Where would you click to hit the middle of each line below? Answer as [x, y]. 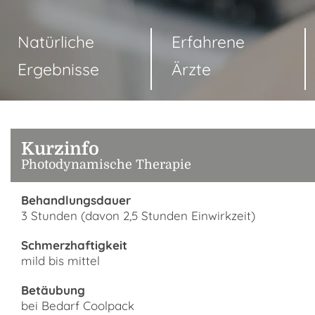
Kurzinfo [60, 149]
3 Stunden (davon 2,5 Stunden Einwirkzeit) [138, 216]
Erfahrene [208, 41]
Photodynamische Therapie [106, 165]
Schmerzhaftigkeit [74, 245]
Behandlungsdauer [76, 200]
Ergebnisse [58, 69]
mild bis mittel [60, 261]
